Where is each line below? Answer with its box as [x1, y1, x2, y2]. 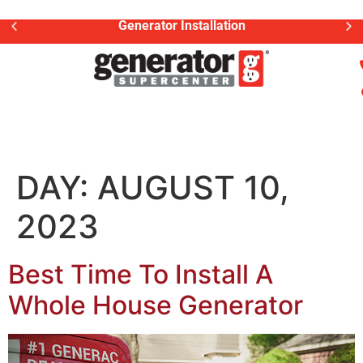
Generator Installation [117, 18, 246, 33]
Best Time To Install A [8, 258, 273, 290]
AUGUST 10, [97, 168, 289, 207]
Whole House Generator [8, 289, 303, 321]
